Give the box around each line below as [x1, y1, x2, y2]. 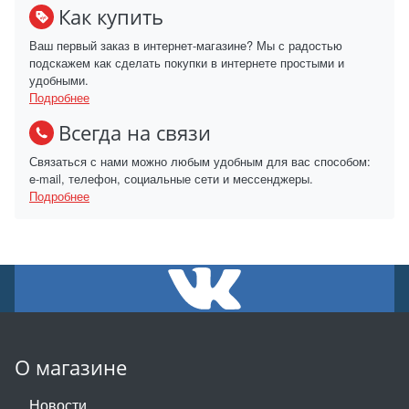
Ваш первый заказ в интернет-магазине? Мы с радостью [29, 37, 342, 55]
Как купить [58, 3, 163, 30]
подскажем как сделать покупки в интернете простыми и [29, 54, 344, 72]
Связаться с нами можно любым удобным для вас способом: [29, 152, 371, 171]
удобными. [29, 71, 89, 89]
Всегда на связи [58, 119, 211, 146]
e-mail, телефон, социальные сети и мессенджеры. [29, 170, 313, 188]
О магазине [15, 354, 127, 382]
